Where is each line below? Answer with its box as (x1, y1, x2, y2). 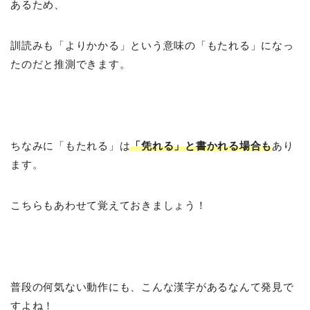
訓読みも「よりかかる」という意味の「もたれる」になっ (10, 39, 294, 51)
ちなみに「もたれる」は (10, 139, 131, 152)
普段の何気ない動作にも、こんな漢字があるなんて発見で (10, 280, 294, 293)
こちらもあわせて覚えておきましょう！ (10, 199, 207, 211)
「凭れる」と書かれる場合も (130, 139, 273, 152)
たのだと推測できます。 (10, 57, 131, 70)
